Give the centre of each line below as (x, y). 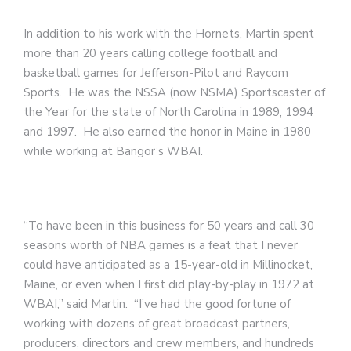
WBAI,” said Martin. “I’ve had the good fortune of (157, 304)
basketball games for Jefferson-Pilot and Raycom (156, 73)
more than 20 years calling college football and (150, 53)
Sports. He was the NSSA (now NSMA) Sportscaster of (174, 92)
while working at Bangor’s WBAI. (113, 151)
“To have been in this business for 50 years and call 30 (169, 226)
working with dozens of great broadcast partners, (157, 324)
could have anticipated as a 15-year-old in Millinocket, (168, 265)
